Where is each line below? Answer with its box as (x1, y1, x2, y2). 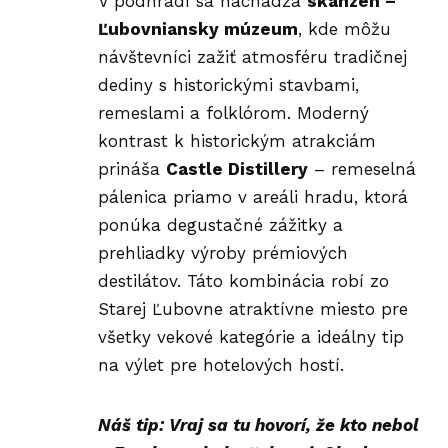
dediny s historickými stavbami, (98, 75, 359, 96)
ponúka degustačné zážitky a (98, 215, 343, 236)
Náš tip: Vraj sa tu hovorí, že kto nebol (98, 414, 419, 435)
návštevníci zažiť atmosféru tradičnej (98, 47, 407, 68)
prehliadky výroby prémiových (98, 243, 348, 264)
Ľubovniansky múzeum (98, 19, 298, 40)
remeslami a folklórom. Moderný (98, 103, 369, 124)
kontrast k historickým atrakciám (98, 131, 376, 152)
